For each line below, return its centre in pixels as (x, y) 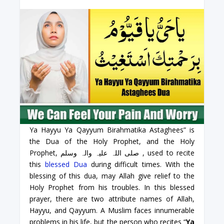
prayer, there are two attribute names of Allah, (112, 198)
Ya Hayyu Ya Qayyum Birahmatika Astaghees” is (112, 129)
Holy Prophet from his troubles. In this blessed (112, 187)
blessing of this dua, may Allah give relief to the (112, 175)
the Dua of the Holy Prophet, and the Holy (112, 141)
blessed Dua (66, 164)
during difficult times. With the (141, 164)
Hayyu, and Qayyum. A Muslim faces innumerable (112, 210)
